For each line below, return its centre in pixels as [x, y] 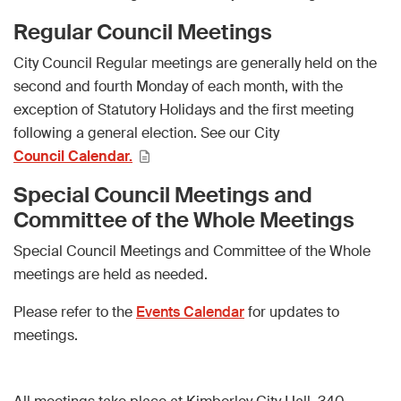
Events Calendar [190, 311]
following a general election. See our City [146, 132]
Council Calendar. [73, 156]
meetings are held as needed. [112, 274]
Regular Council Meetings [143, 31]
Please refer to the [75, 311]
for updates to [292, 311]
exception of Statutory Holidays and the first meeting [184, 109]
